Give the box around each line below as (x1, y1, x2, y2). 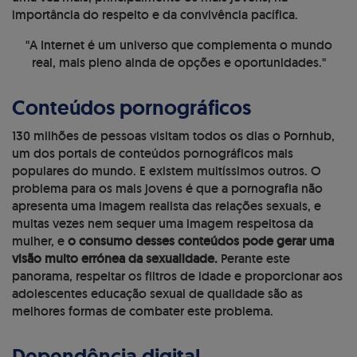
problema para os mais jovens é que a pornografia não (12, 179, 323, 197)
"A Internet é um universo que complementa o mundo (25, 36, 332, 53)
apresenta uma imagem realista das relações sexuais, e (12, 197, 321, 214)
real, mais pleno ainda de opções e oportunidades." (31, 53, 326, 71)
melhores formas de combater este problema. (12, 302, 273, 320)
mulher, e (12, 232, 68, 249)
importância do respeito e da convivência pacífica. (12, 6, 298, 23)
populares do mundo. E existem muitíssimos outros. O (12, 162, 321, 179)
